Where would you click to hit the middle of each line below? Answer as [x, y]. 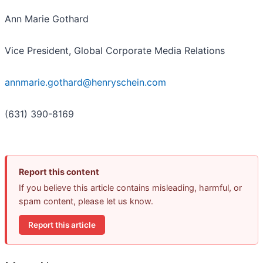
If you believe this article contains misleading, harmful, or [130, 188]
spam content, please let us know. [86, 201]
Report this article [62, 225]
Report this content [59, 172]
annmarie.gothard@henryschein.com [85, 82]
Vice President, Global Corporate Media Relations [115, 51]
